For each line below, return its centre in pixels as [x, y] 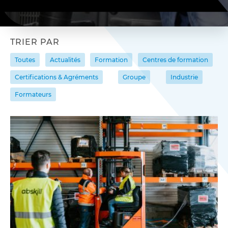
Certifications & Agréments [56, 77]
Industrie [184, 77]
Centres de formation [175, 60]
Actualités [65, 60]
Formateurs [33, 94]
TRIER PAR [35, 42]
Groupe [134, 77]
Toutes [25, 60]
